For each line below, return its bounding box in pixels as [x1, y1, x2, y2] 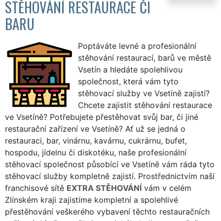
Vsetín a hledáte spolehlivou [78, 64, 183, 74]
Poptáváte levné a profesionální [78, 40, 196, 51]
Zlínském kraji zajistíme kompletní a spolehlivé [5, 194, 178, 205]
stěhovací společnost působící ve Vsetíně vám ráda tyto [5, 159, 215, 169]
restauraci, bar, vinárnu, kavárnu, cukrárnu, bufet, [5, 135, 187, 146]
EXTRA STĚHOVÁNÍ [67, 183, 142, 193]
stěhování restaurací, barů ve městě [78, 52, 211, 63]
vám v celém [142, 183, 191, 193]
